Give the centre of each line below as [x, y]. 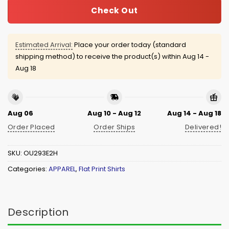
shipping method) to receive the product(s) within [99, 57]
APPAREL [62, 169]
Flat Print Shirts [102, 169]
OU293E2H [41, 153]
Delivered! [203, 127]
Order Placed [31, 127]
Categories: [28, 169]
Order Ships [114, 127]
